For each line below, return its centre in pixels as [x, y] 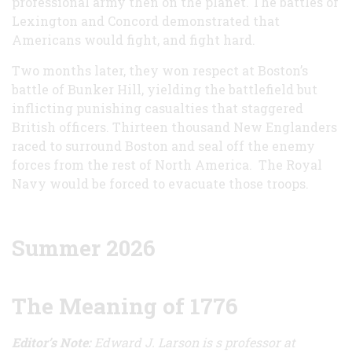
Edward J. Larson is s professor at [195, 342]
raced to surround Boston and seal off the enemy [163, 145]
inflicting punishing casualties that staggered [158, 108]
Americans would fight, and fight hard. [134, 39]
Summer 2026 [84, 247]
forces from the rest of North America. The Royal [167, 164]
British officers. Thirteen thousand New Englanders [174, 126]
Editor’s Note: [53, 342]
